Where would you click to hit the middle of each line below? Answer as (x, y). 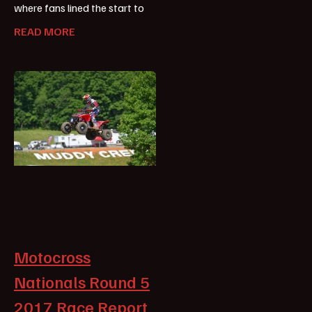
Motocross (52, 256)
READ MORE (45, 31)
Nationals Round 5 (82, 281)
